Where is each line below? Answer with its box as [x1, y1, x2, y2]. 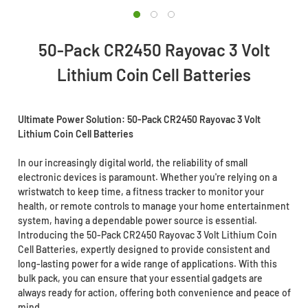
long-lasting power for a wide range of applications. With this [17, 258, 277, 270]
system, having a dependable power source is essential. [17, 214, 257, 227]
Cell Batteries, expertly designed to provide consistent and [17, 243, 270, 256]
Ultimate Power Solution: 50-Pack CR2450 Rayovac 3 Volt [17, 113, 261, 126]
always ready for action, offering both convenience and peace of [17, 287, 291, 299]
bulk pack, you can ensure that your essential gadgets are [17, 272, 263, 285]
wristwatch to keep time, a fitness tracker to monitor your [17, 186, 264, 198]
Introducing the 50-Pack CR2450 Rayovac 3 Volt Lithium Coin [17, 229, 277, 241]
